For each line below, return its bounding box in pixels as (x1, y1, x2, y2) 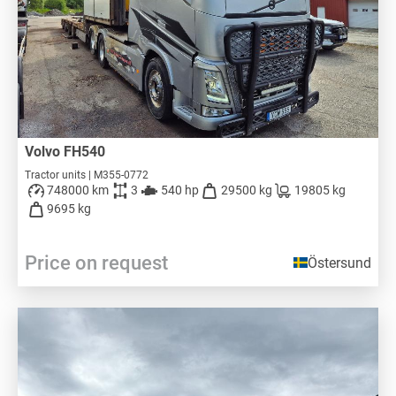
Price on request (25, 251, 168, 274)
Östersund (308, 254, 371, 271)
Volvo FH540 (25, 142, 112, 160)
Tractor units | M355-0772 (25, 168, 148, 181)
